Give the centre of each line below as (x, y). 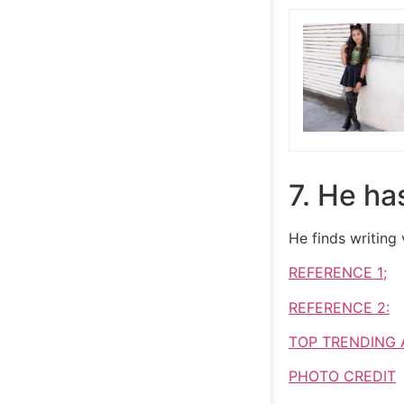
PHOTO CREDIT (342, 376)
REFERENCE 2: (339, 307)
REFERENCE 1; (338, 273)
